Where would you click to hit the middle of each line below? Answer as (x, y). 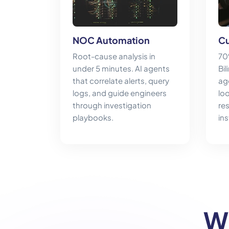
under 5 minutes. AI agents (121, 68)
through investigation (112, 105)
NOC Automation (111, 40)
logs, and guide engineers (120, 93)
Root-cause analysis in (114, 56)
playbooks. (93, 118)
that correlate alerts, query (121, 81)
